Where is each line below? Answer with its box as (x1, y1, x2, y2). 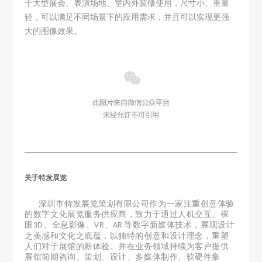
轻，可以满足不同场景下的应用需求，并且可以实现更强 (25, 12, 230, 22)
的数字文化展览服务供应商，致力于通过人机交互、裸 (25, 209, 229, 219)
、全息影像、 (43, 220, 95, 229)
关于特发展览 (25, 173, 67, 182)
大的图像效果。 (25, 26, 82, 36)
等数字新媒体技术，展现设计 (124, 220, 235, 229)
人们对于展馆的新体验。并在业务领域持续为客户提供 (25, 242, 229, 251)
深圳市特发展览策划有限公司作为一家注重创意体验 (39, 199, 235, 208)
